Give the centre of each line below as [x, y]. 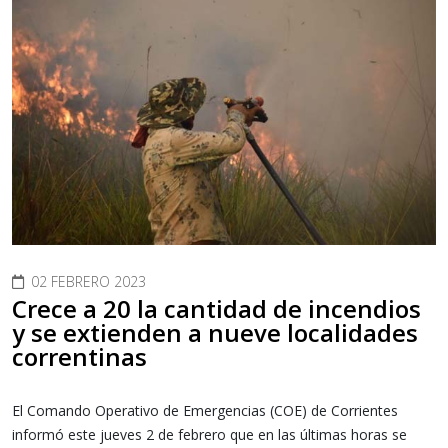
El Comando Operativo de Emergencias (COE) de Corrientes [205, 411]
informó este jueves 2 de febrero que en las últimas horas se [209, 435]
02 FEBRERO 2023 [88, 282]
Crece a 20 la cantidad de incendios [216, 309]
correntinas [79, 357]
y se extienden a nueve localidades [215, 333]
